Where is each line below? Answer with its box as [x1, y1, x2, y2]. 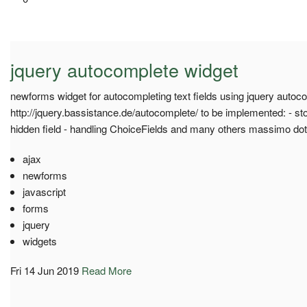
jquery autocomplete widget [10, 56, 238, 83]
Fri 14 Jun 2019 [10, 262, 79, 278]
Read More [82, 262, 132, 278]
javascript [22, 184, 66, 199]
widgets [22, 233, 57, 248]
